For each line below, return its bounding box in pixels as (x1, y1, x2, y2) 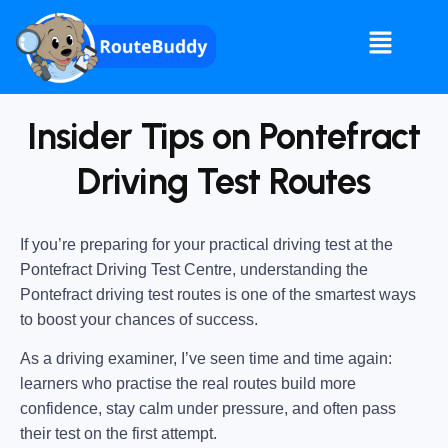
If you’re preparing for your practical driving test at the (20, 235, 393, 253)
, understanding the (232, 260, 368, 278)
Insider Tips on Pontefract (27, 114, 421, 158)
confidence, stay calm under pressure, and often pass (20, 400, 396, 418)
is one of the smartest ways (221, 285, 416, 303)
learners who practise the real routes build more (20, 375, 356, 393)
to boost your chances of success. (20, 310, 258, 328)
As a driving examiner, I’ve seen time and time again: (20, 350, 392, 368)
